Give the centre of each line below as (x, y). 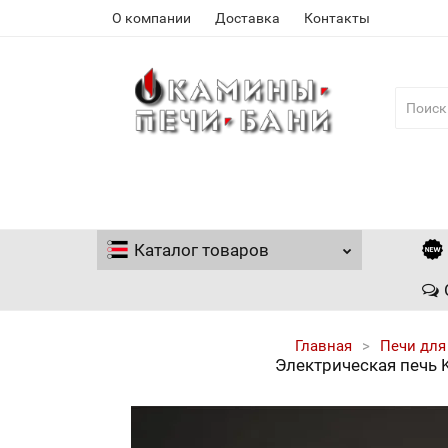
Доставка (247, 18)
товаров (233, 250)
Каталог (166, 250)
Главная (323, 346)
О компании (151, 18)
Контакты (337, 18)
